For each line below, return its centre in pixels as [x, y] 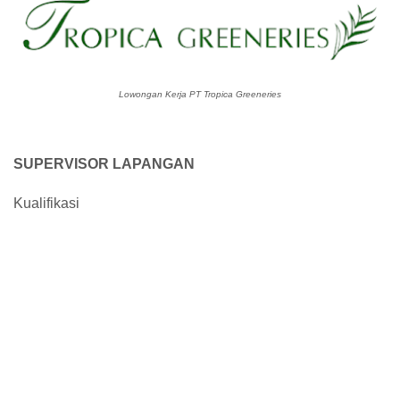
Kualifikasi [46, 203]
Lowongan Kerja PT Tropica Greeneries [200, 94]
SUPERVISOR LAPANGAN [104, 164]
